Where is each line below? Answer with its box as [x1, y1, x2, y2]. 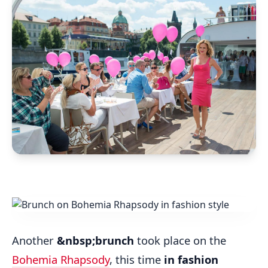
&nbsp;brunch [57, 232, 134, 248]
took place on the [134, 232, 226, 248]
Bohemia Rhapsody [12, 251, 109, 267]
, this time [109, 251, 164, 267]
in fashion [164, 251, 218, 267]
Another [12, 232, 57, 248]
